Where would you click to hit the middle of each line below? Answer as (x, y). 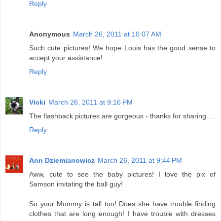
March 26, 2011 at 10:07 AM (117, 34)
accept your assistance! (66, 57)
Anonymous (50, 34)
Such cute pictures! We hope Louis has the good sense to (122, 48)
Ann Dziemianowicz (62, 160)
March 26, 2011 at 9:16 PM (91, 102)
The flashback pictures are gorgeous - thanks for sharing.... (122, 116)
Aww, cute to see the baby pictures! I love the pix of (122, 174)
